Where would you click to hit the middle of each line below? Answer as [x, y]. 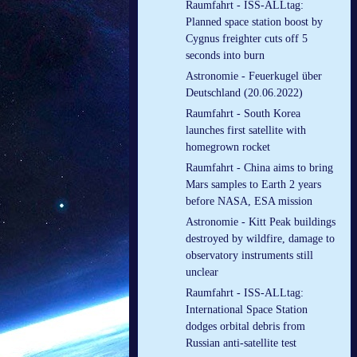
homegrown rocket [228, 147]
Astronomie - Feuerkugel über [254, 76]
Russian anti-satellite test [241, 343]
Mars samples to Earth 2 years [253, 185]
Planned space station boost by [254, 22]
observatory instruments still [249, 256]
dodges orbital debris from [245, 327]
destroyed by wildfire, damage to [260, 239]
